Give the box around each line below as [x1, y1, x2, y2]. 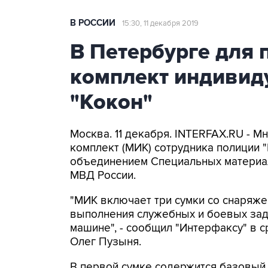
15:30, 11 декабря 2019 [122, 19, 199, 28]
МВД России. [70, 169, 136, 182]
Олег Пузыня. [70, 235, 141, 249]
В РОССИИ [70, 17, 115, 29]
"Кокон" [70, 89, 153, 115]
